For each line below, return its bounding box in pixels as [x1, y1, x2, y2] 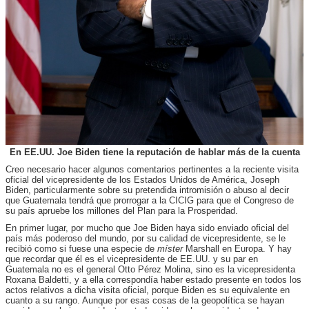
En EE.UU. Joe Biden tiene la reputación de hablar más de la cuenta [9, 146, 300, 157]
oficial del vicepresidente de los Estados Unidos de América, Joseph [6, 174, 279, 185]
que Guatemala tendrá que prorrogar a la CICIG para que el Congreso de [6, 195, 294, 206]
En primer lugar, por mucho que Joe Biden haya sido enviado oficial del [6, 222, 289, 233]
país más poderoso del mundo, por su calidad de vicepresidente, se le [6, 232, 286, 243]
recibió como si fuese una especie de [6, 243, 157, 254]
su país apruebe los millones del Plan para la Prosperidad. [6, 205, 238, 216]
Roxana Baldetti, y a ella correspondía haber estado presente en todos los [6, 274, 301, 285]
